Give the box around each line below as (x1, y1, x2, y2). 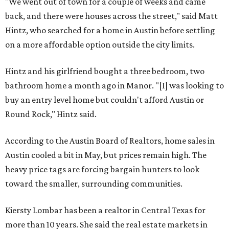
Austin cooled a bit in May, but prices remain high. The (5, 150, 207, 160)
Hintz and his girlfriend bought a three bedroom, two (5, 66, 204, 76)
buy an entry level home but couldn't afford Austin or (5, 95, 204, 105)
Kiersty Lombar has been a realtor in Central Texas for (5, 205, 205, 215)
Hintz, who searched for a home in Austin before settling (5, 25, 215, 35)
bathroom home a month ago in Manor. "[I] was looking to (5, 80, 224, 90)
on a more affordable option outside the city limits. (5, 39, 195, 50)
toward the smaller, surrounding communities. (5, 178, 182, 189)
